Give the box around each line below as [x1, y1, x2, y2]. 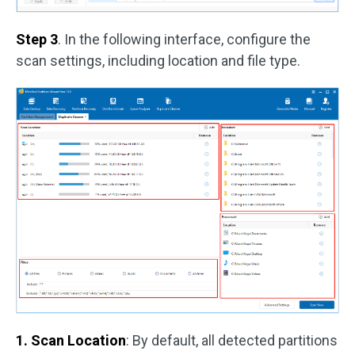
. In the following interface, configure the [58, 30, 311, 48]
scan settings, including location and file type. [16, 52, 300, 69]
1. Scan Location [16, 332, 126, 349]
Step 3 [16, 30, 58, 48]
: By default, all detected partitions [126, 332, 338, 349]
